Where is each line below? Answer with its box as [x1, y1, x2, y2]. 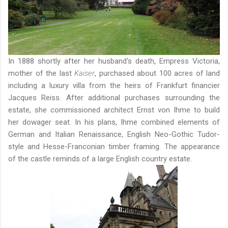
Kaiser [74, 69, 95, 78]
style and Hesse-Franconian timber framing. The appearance [8, 142, 220, 152]
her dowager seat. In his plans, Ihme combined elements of [8, 118, 220, 127]
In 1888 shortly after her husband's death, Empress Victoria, [8, 56, 220, 66]
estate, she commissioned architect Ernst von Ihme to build [8, 105, 220, 115]
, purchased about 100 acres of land [95, 69, 220, 78]
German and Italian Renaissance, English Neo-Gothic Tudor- [8, 130, 220, 139]
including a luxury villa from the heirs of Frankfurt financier [8, 81, 220, 91]
